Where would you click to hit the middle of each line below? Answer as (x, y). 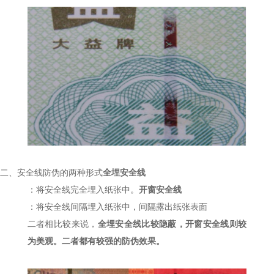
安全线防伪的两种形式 (60, 172)
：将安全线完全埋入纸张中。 (83, 190)
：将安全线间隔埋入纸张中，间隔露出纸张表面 (117, 207)
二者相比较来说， (62, 224)
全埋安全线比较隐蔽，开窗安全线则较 (172, 224)
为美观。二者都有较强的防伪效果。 (96, 241)
